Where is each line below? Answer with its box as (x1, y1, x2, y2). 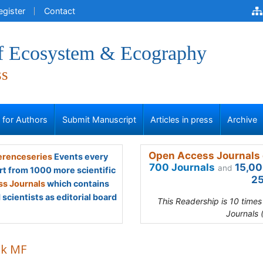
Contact (44, 6, 75, 16)
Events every (52, 151, 108, 161)
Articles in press (150, 114, 213, 124)
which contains (45, 178, 109, 188)
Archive (227, 114, 258, 124)
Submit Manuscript (62, 114, 136, 124)
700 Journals (149, 161, 215, 173)
